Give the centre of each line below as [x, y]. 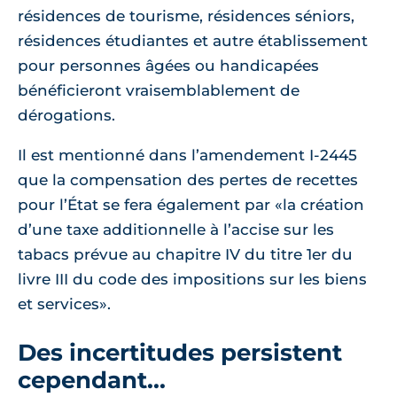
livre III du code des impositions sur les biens [192, 279]
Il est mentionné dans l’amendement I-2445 [187, 155]
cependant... [92, 379]
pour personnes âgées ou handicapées [168, 65]
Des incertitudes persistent [180, 352]
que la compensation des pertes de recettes [188, 179]
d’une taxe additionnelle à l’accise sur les [176, 229]
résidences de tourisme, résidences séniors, [186, 16]
